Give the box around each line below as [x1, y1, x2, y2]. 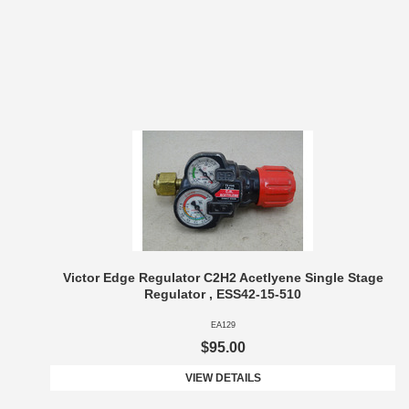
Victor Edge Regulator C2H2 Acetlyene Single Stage [62, 270, 383, 286]
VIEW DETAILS [184, 372, 261, 385]
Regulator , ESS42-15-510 [144, 287, 301, 302]
